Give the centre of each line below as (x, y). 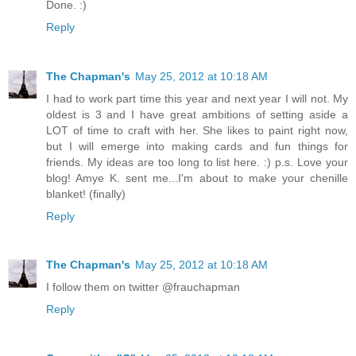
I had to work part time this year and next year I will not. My (197, 98)
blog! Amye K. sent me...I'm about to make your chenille (197, 178)
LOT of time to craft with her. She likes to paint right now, (197, 130)
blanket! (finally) (86, 193)
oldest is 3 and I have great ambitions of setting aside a (197, 114)
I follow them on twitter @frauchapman (143, 287)
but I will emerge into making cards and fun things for (197, 146)
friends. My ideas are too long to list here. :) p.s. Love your (197, 162)
